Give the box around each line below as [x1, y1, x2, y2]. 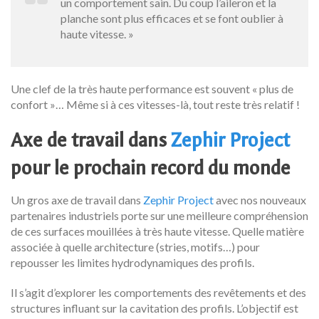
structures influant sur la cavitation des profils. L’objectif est [11, 300, 298, 315]
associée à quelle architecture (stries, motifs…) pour [11, 239, 260, 253]
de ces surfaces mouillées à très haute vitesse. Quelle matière [11, 224, 304, 238]
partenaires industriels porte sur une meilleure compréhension [11, 208, 308, 222]
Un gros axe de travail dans [11, 192, 143, 206]
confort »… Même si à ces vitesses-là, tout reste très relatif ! [11, 97, 300, 111]
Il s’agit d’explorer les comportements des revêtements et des [11, 285, 306, 299]
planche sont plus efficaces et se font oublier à [61, 11, 283, 25]
